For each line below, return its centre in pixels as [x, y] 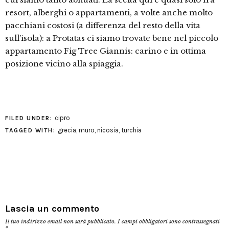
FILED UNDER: [30, 118]
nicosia [108, 130]
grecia [67, 130]
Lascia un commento [52, 209]
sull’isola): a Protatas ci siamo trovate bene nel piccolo [112, 38]
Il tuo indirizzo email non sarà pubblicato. [61, 221]
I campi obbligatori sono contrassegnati [169, 221]
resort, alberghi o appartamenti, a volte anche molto [109, 13]
